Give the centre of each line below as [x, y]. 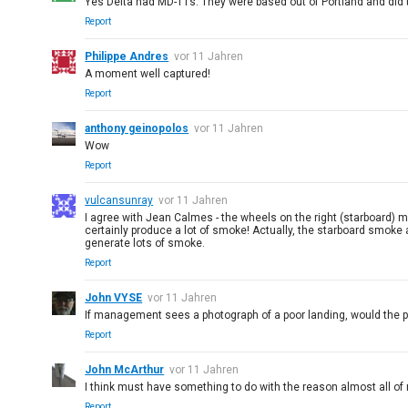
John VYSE [114, 298]
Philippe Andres [127, 56]
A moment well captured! [148, 74]
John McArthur [125, 370]
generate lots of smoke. [145, 243]
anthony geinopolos [137, 128]
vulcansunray [119, 200]
